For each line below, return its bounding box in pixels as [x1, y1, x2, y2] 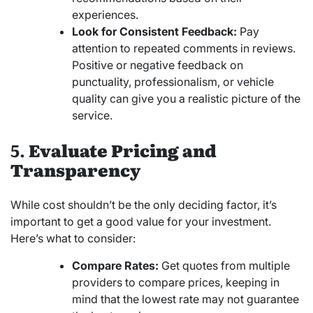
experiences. [72, 8, 138, 22]
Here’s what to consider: [10, 231, 136, 246]
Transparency [10, 157, 140, 182]
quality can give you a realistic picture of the [72, 92, 300, 106]
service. [72, 108, 112, 123]
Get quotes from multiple [159, 259, 290, 273]
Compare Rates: [72, 259, 159, 273]
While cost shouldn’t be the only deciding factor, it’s [10, 198, 277, 212]
